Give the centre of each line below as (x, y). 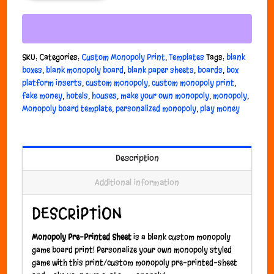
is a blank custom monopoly (181, 237)
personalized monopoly (156, 109)
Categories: (61, 57)
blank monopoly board (85, 70)
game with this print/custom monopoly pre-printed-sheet (135, 262)
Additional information (137, 182)
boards (210, 70)
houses (105, 96)
